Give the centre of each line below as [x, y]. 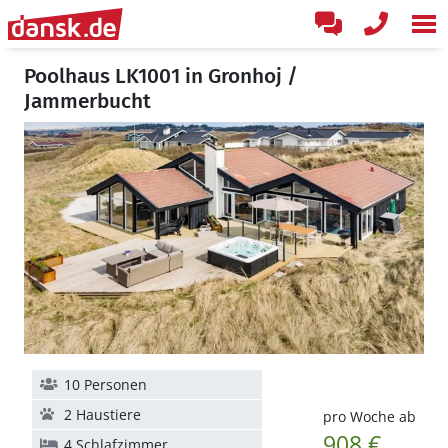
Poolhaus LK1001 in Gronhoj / [161, 76]
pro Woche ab [369, 416]
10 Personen [105, 384]
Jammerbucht [87, 101]
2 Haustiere [102, 414]
